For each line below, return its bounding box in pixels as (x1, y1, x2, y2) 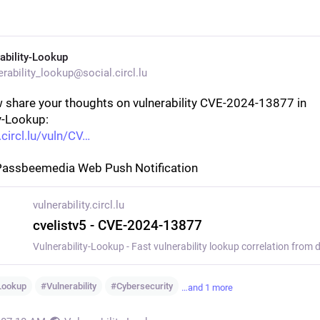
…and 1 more (181, 281, 233, 293)
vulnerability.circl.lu (32, 199, 124, 211)
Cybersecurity (116, 281, 173, 291)
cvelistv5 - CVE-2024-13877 (32, 217, 202, 234)
